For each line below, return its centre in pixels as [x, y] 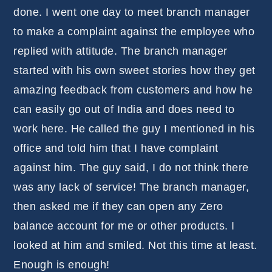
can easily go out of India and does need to [124, 110]
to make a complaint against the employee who [134, 32]
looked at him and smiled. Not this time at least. [135, 246]
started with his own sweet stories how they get [134, 71]
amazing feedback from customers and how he [133, 90]
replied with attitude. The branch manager [121, 51]
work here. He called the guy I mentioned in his [134, 129]
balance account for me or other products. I [124, 226]
